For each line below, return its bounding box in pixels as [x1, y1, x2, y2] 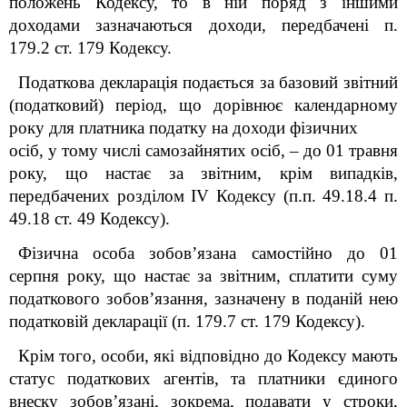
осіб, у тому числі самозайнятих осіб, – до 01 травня [9, 141, 398, 160]
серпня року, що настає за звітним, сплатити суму [9, 266, 398, 285]
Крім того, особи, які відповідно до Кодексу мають [18, 346, 398, 365]
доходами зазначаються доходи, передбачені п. [9, 15, 398, 35]
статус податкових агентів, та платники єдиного [9, 369, 398, 388]
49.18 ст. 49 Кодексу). [9, 209, 170, 228]
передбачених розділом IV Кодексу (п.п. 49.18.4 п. [9, 186, 398, 205]
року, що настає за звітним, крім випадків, [9, 164, 398, 183]
